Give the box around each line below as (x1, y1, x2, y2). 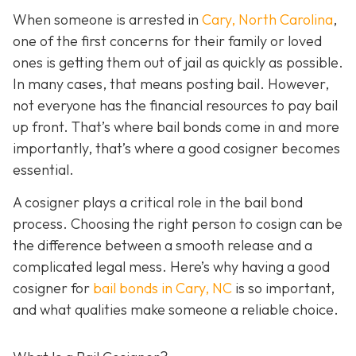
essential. (13, 161, 74, 179)
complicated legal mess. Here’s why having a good (13, 257, 330, 277)
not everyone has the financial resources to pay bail (13, 96, 338, 114)
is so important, (232, 279, 335, 298)
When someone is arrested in (13, 10, 202, 29)
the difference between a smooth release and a (13, 236, 312, 255)
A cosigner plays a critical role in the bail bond (13, 193, 303, 212)
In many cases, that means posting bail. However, (13, 75, 329, 93)
